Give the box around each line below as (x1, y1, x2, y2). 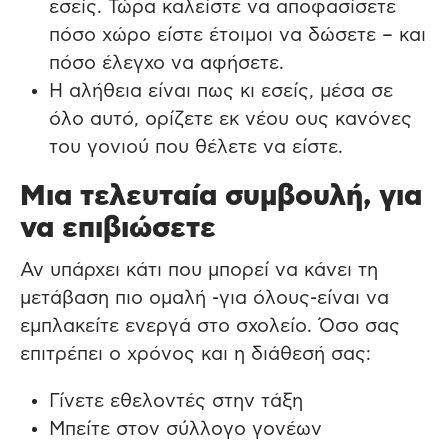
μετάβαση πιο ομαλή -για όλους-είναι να (20, 288, 389, 308)
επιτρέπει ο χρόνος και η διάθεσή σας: (20, 344, 371, 364)
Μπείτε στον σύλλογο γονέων (48, 419, 322, 439)
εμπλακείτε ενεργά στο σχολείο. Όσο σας (20, 316, 400, 336)
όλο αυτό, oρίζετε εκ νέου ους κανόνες (48, 110, 412, 130)
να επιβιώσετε (20, 214, 216, 244)
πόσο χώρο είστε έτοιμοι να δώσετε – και (48, 26, 426, 46)
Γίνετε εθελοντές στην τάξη (48, 391, 303, 411)
